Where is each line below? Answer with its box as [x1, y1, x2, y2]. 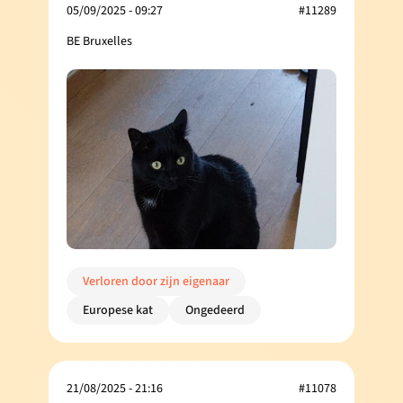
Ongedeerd [185, 300, 245, 319]
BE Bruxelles [67, 31, 132, 50]
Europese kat [83, 300, 153, 319]
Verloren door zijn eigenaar [83, 272, 229, 291]
